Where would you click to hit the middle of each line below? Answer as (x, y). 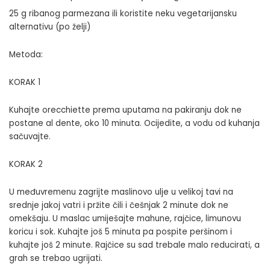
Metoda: (26, 54)
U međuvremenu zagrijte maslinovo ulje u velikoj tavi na (121, 192)
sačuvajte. (30, 136)
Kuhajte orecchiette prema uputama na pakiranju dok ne (125, 110)
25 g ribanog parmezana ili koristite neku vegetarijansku (123, 13)
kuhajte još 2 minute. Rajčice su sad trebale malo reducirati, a (134, 245)
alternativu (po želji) (50, 27)
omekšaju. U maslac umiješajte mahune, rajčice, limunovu (125, 218)
